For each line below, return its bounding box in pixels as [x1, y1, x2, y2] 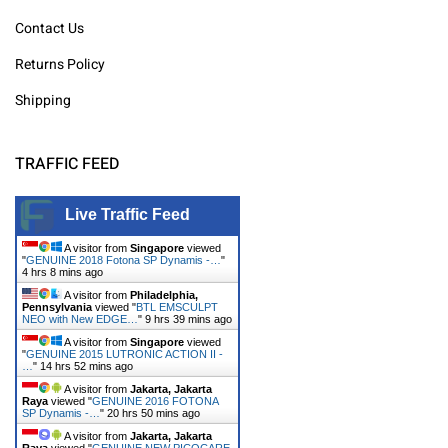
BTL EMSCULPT [136, 301, 218, 314]
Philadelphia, [130, 289, 198, 302]
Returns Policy [15, 54, 105, 76]
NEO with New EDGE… [22, 313, 138, 326]
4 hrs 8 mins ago [22, 266, 103, 279]
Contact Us [15, 18, 84, 40]
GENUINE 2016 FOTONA [92, 395, 218, 408]
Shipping [15, 90, 71, 112]
